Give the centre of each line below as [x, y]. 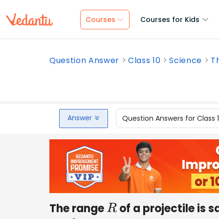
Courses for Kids [170, 20]
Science [186, 60]
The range [78, 208]
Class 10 [144, 60]
